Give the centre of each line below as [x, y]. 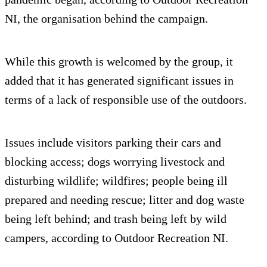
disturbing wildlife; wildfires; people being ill [116, 180]
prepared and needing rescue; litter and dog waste [125, 199]
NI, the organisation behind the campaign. [106, 18]
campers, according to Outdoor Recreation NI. [117, 237]
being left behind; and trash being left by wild [116, 218]
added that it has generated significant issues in [119, 80]
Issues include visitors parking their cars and [113, 142]
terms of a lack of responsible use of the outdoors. [126, 99]
